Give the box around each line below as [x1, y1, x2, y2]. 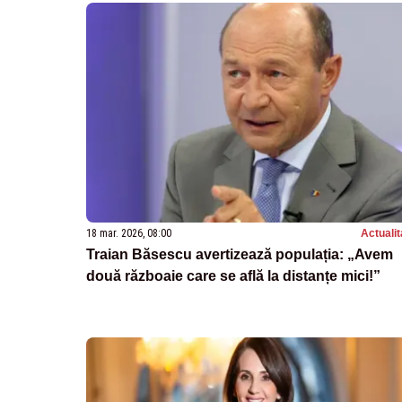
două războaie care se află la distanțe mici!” [86, 268, 380, 284]
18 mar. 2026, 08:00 [86, 227, 171, 240]
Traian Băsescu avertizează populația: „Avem [86, 247, 393, 263]
